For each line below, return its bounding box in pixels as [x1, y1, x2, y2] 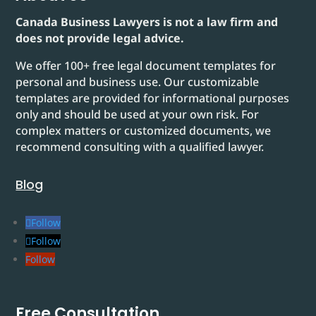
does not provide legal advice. [16, 30, 185, 46]
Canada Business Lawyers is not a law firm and [16, 14, 279, 30]
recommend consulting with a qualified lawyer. [16, 139, 265, 154]
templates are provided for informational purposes [16, 90, 290, 106]
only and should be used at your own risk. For [16, 107, 260, 122]
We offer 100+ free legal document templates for [16, 58, 276, 73]
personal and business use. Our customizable [16, 74, 260, 90]
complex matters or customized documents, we [16, 123, 272, 138]
